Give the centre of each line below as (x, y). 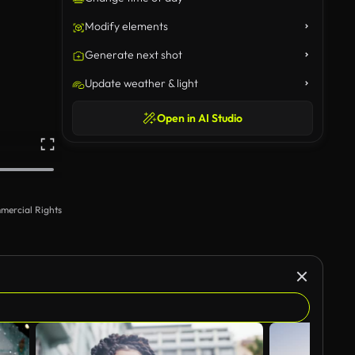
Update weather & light (141, 83)
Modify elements (126, 26)
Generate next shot (134, 55)
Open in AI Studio (200, 118)
